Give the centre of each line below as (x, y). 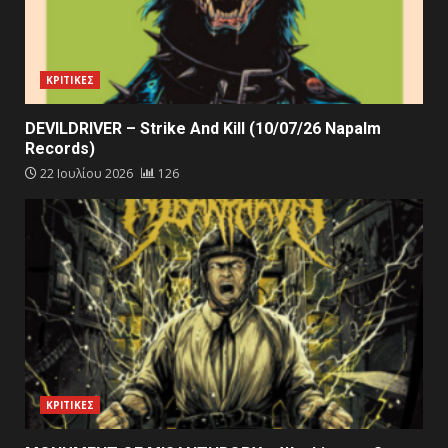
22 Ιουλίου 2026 (86, 173)
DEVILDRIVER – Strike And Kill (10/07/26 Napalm (203, 128)
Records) (60, 148)
